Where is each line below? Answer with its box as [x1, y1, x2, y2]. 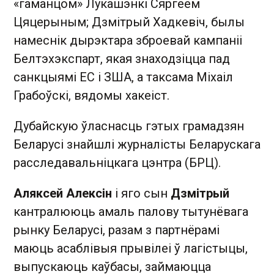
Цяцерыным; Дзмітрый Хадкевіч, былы [13, 14, 245, 29]
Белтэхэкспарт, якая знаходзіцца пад [13, 51, 230, 66]
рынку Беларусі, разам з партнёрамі [13, 222, 220, 237]
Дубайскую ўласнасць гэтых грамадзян [13, 118, 244, 133]
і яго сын [112, 185, 171, 201]
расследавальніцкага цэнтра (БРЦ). [13, 155, 221, 170]
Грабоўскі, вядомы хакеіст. [13, 87, 169, 103]
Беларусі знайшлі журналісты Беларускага [13, 136, 261, 152]
